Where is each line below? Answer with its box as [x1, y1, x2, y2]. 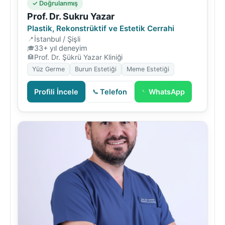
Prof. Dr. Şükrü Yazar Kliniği [34, 53, 123, 61]
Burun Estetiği [75, 65, 117, 73]
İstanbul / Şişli [34, 34, 80, 43]
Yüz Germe [32, 65, 65, 73]
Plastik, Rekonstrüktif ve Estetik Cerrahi [27, 23, 174, 33]
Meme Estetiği [127, 65, 169, 73]
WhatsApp [149, 87, 185, 96]
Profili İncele [34, 87, 78, 96]
